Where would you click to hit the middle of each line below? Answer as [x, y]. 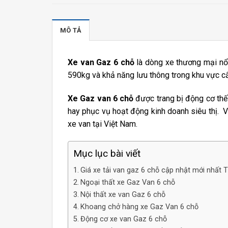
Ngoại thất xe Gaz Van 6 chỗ [127, 182]
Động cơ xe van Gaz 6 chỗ [123, 219]
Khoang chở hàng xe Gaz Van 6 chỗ [139, 207]
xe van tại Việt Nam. [103, 124]
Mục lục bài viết [107, 154]
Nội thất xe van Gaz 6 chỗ [123, 194]
